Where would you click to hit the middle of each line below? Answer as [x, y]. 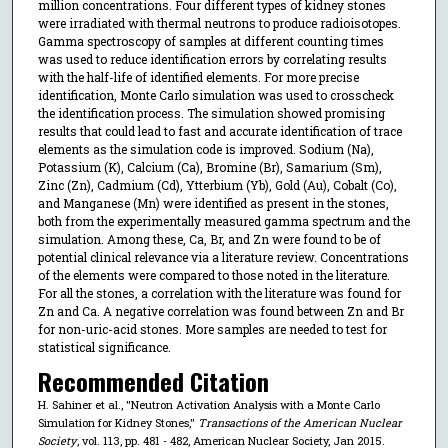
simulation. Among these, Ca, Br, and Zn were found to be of [209, 238]
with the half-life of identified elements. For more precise [198, 76]
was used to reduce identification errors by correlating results [212, 58]
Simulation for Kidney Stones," [117, 423]
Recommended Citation [153, 381]
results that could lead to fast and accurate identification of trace [219, 130]
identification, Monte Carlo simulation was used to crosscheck [215, 94]
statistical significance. [104, 346]
